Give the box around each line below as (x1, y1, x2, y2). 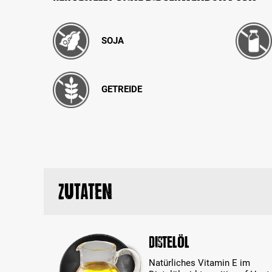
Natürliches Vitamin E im (149, 257, 250, 269)
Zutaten (58, 180, 112, 204)
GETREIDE (101, 84, 143, 95)
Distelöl (149, 233, 189, 252)
